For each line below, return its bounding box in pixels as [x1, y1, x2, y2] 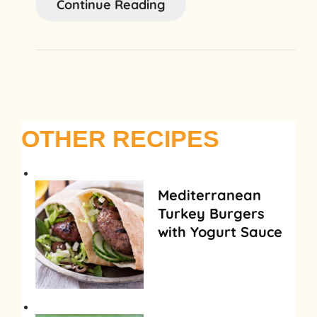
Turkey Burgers [158, 204, 265, 222]
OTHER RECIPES [21, 125, 219, 152]
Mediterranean [158, 186, 262, 204]
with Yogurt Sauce [158, 223, 283, 241]
